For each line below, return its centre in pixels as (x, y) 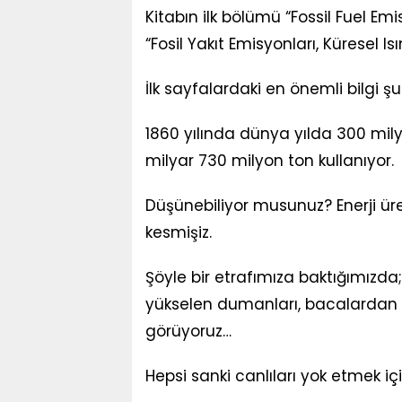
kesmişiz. (179, 232)
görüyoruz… (188, 331)
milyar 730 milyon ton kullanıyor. (270, 161)
